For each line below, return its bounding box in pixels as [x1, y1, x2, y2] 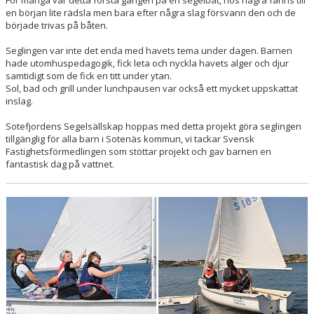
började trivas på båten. [6, 19, 108, 32]
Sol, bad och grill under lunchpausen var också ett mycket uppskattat [6, 82, 298, 95]
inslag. [6, 95, 33, 107]
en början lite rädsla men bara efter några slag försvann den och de [6, 6, 296, 19]
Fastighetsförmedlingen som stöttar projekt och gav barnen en [6, 145, 271, 158]
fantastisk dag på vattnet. [6, 158, 114, 170]
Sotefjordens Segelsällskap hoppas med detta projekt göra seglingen [6, 120, 301, 132]
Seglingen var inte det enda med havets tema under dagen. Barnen [6, 44, 292, 57]
